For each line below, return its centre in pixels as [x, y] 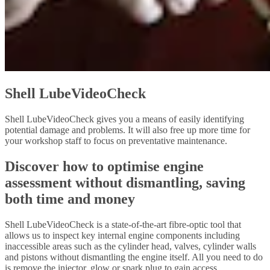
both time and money [70, 199]
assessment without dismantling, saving [125, 182]
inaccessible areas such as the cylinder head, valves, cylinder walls [130, 246]
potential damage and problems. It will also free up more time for [127, 130]
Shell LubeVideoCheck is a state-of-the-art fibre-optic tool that [123, 224]
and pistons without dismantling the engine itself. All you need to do [134, 257]
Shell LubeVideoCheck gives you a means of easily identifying [124, 119]
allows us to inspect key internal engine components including [122, 235]
